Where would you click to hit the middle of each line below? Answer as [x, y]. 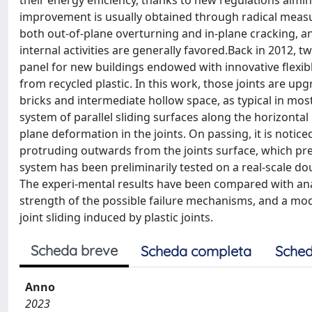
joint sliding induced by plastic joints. [116, 217]
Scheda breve [74, 250]
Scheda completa [196, 251]
